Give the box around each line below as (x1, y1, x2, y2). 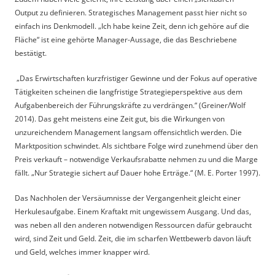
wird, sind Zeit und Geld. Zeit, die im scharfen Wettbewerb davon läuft (15, 233, 251, 244)
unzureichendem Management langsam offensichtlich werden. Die (15, 126, 242, 137)
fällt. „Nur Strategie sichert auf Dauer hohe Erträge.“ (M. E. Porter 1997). (15, 167, 260, 178)
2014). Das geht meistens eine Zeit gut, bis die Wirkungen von (15, 113, 225, 124)
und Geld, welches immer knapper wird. (15, 246, 150, 257)
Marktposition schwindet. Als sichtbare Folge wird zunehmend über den (15, 140, 258, 151)
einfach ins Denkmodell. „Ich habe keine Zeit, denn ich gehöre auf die (15, 20, 249, 31)
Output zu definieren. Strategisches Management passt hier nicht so (15, 7, 247, 18)
